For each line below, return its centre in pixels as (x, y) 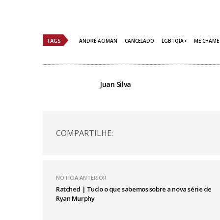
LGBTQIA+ (174, 41)
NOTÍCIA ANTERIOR (81, 178)
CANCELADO (139, 41)
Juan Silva (115, 84)
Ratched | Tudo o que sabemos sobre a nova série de (134, 189)
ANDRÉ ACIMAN (98, 41)
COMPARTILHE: (84, 133)
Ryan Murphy (75, 199)
